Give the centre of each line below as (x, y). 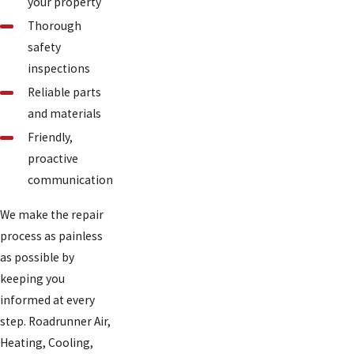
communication (70, 179)
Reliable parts (64, 92)
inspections (58, 68)
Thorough (54, 25)
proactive (53, 158)
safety (44, 47)
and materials (64, 113)
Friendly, (50, 137)
